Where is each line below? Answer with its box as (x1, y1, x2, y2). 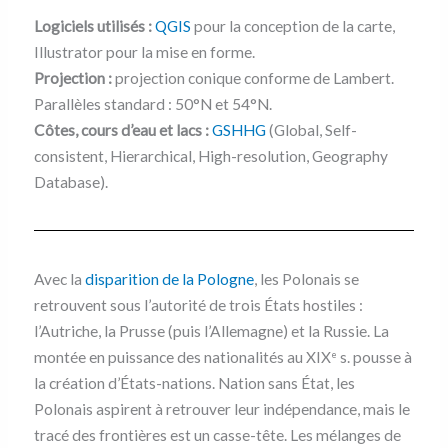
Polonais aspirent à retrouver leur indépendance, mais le (33, 400, 410, 419)
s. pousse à (336, 348, 412, 367)
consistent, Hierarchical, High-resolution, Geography (33, 147, 388, 166)
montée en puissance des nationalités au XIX (33, 348, 331, 367)
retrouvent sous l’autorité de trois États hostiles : (33, 296, 363, 315)
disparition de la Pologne (84, 270, 254, 289)
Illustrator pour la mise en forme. (33, 43, 255, 62)
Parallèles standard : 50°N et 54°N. (33, 95, 272, 114)
